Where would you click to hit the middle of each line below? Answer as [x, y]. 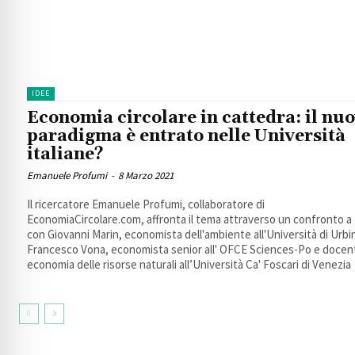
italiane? [65, 155]
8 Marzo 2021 [146, 176]
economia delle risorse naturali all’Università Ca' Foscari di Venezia [189, 265]
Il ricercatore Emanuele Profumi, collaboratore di [146, 204]
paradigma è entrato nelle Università [186, 137]
